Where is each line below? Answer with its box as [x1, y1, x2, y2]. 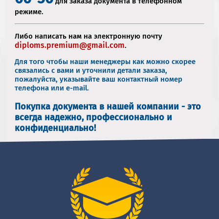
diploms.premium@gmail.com [15, 40, 125, 50]
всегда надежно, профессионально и [15, 111, 172, 123]
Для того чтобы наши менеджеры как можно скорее [15, 57, 196, 66]
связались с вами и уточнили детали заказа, [15, 66, 167, 75]
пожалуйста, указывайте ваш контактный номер [15, 74, 182, 84]
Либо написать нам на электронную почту [15, 31, 162, 41]
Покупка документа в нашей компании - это [15, 101, 201, 112]
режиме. [15, 7, 44, 16]
